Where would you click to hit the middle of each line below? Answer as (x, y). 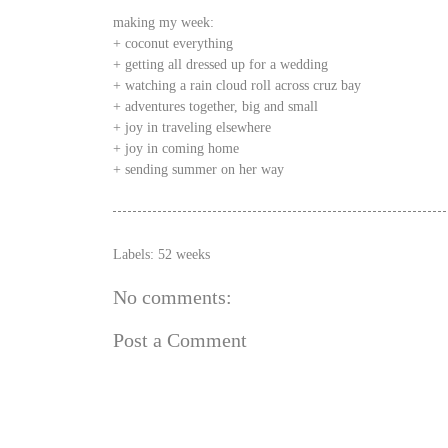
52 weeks (184, 254)
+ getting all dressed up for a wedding (220, 63)
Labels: (135, 254)
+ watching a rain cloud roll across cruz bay (237, 84)
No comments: (172, 296)
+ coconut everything (173, 42)
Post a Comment (180, 340)
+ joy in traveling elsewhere (192, 126)
